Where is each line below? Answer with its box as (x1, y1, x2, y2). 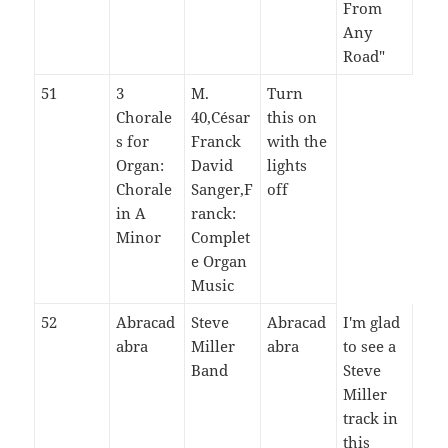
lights (267, 154, 308, 175)
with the (267, 130, 328, 151)
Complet (191, 226, 251, 247)
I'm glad (343, 311, 401, 332)
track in (343, 407, 399, 428)
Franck (191, 130, 242, 151)
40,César (191, 106, 251, 127)
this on (267, 106, 318, 127)
